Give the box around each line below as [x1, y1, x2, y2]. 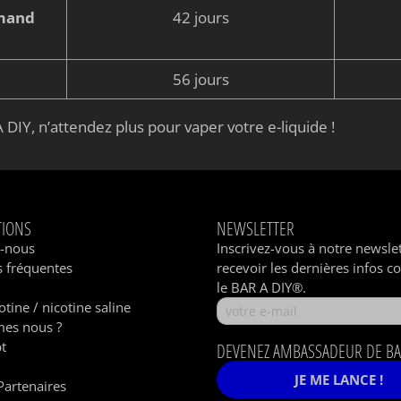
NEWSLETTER [217, 217, 295, 241]
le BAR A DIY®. [217, 278, 307, 297]
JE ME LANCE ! [294, 371, 384, 389]
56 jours [172, 68, 229, 90]
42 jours [172, 6, 229, 28]
